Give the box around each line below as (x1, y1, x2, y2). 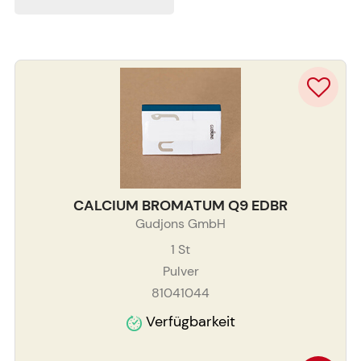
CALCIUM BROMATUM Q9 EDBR (73, 196, 288, 216)
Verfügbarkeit (145, 312, 235, 332)
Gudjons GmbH (135, 215, 226, 233)
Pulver (162, 263, 199, 280)
